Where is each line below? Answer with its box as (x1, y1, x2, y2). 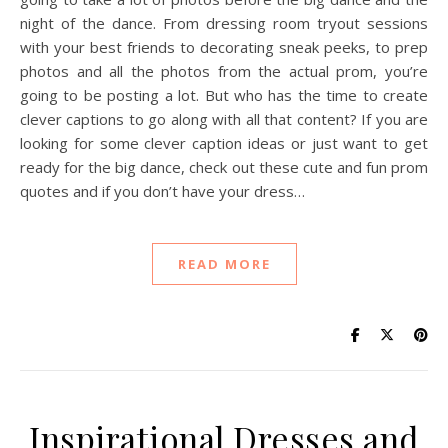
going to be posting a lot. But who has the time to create (20, 85, 428, 106)
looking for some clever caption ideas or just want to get (20, 133, 428, 154)
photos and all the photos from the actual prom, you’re (20, 61, 428, 82)
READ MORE (177, 255, 271, 274)
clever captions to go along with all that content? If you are (20, 109, 428, 130)
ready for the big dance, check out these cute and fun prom (20, 157, 428, 178)
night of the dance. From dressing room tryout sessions (20, 13, 428, 34)
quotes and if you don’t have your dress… (20, 181, 305, 202)
